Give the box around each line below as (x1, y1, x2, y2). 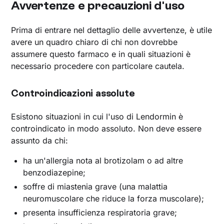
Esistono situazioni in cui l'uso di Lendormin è (11, 111, 183, 121)
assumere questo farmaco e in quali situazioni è (11, 48, 191, 59)
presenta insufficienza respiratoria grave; (23, 207, 177, 217)
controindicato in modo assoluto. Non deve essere (11, 123, 202, 133)
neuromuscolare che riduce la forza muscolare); (23, 193, 204, 203)
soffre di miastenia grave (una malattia (23, 181, 168, 191)
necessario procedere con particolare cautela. (11, 60, 185, 71)
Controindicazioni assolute (11, 87, 135, 99)
